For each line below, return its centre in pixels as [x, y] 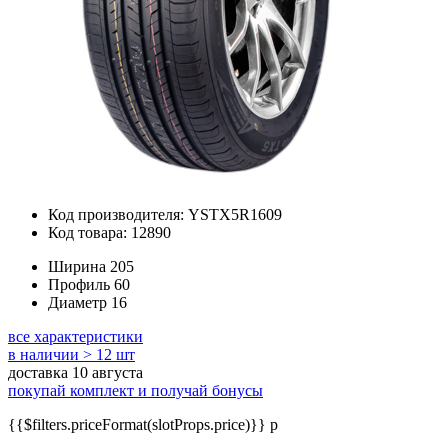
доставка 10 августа [75, 372]
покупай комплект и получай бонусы [135, 390]
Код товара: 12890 [109, 232]
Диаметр [77, 302]
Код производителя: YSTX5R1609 [165, 214]
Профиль [79, 284]
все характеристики [75, 336]
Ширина [77, 266]
